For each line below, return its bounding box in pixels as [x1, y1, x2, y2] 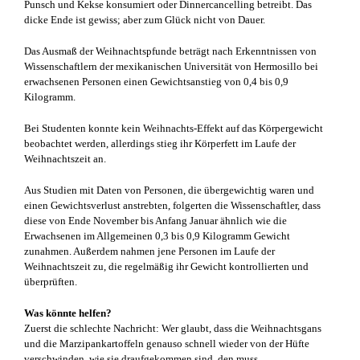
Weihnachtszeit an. [24, 152, 106, 165]
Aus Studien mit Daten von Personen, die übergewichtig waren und [24, 183, 314, 196]
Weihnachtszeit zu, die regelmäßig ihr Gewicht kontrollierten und [24, 260, 309, 272]
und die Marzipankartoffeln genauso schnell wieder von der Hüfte [24, 337, 309, 350]
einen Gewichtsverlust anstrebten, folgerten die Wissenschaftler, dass [24, 198, 321, 211]
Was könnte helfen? [24, 306, 112, 319]
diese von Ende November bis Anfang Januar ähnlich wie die [24, 214, 287, 227]
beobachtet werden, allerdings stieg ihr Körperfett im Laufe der [24, 137, 296, 149]
